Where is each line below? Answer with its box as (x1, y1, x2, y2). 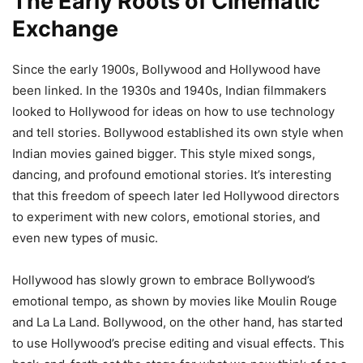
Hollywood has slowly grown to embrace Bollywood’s (12, 271, 315, 288)
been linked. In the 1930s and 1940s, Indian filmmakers (12, 82, 327, 98)
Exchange (12, 15, 118, 42)
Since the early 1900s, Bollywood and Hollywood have (12, 61, 321, 77)
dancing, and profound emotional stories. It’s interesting (12, 166, 331, 182)
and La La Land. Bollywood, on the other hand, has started (12, 314, 343, 330)
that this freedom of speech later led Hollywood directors (12, 187, 340, 203)
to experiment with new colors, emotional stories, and (12, 208, 320, 224)
